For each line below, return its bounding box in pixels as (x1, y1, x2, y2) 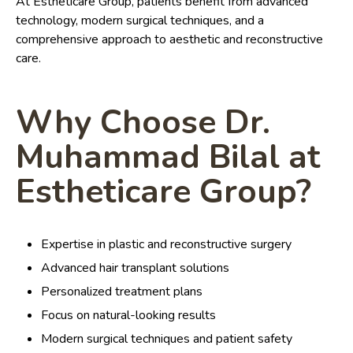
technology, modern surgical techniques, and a (16, 12, 264, 30)
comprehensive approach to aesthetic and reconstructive (16, 31, 323, 49)
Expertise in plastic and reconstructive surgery (41, 236, 292, 254)
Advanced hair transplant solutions (41, 259, 229, 277)
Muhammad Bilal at (16, 135, 320, 180)
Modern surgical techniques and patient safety (41, 330, 292, 348)
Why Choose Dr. (16, 100, 270, 146)
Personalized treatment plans (41, 283, 203, 301)
